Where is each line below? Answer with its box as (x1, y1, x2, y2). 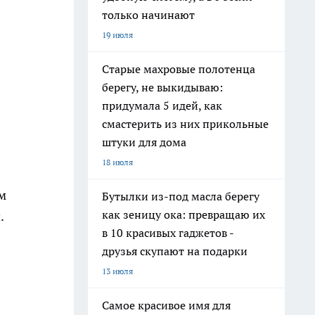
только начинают (102, 8, 195, 22)
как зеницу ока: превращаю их (102, 207, 265, 221)
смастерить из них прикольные (102, 117, 269, 131)
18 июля (102, 157, 133, 167)
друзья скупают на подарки (102, 244, 247, 258)
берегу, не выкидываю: (102, 80, 223, 94)
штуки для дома (102, 135, 186, 149)
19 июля (102, 30, 133, 40)
